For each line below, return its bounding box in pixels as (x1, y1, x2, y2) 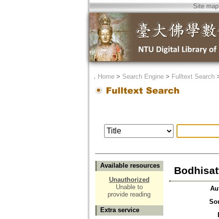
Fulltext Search (171, 73, 215, 80)
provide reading (108, 191, 151, 198)
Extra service (100, 206, 139, 214)
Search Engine (122, 73, 164, 80)
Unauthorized (109, 176, 150, 184)
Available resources (100, 162, 160, 170)
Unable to (115, 183, 143, 191)
